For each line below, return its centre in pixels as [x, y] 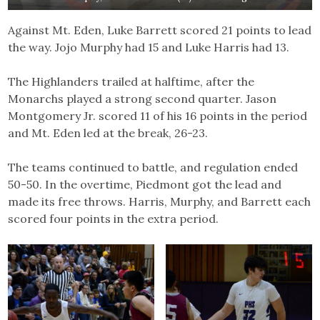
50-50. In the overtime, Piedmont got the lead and [145, 184]
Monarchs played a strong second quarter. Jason [142, 98]
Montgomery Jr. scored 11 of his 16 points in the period [158, 115]
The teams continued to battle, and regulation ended [153, 167]
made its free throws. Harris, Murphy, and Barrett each [160, 201]
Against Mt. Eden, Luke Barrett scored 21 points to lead [160, 30]
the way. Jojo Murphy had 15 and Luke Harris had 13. [149, 47]
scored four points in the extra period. [114, 218]
